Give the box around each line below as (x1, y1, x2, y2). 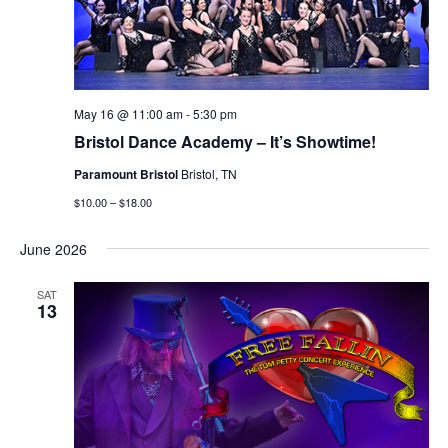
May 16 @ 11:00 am (73, 105, 183, 123)
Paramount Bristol (73, 165, 181, 184)
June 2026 (19, 239, 87, 260)
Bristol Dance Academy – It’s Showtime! (73, 130, 376, 154)
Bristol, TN (180, 165, 237, 183)
